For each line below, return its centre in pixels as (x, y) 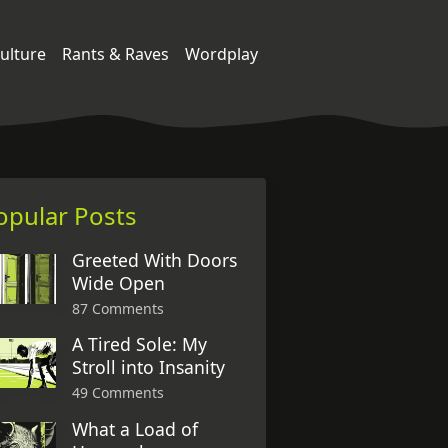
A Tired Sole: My (140, 344)
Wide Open (119, 283)
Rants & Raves (115, 53)
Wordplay (221, 53)
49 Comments (118, 393)
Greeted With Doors (155, 260)
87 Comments (118, 309)
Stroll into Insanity (149, 367)
